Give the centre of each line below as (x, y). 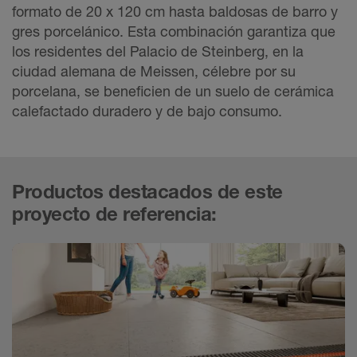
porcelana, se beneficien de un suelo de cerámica (173, 90)
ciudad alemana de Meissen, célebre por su (154, 71)
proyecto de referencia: (114, 214)
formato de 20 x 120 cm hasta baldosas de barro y (175, 11)
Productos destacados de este (147, 191)
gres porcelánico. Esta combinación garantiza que (174, 31)
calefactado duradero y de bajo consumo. (147, 110)
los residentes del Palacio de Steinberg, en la (158, 51)
